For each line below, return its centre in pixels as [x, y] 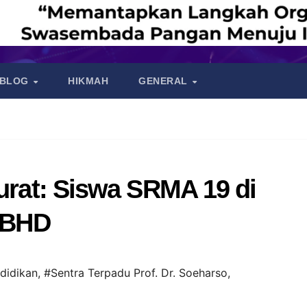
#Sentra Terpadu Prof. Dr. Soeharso [136, 272]
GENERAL [165, 81]
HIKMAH [88, 81]
